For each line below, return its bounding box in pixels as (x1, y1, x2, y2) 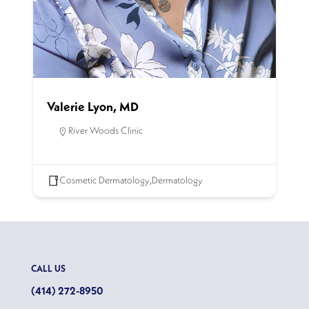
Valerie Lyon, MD (47, 101, 139, 114)
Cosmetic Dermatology (59, 175, 150, 186)
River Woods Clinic (68, 126, 143, 136)
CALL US (31, 264, 66, 274)
